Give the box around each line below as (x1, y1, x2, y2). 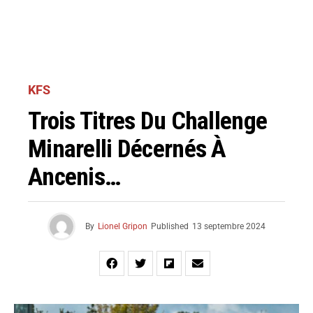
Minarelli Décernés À (28, 134, 226, 163)
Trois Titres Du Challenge (28, 106, 268, 136)
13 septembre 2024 (192, 221, 265, 231)
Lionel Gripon (98, 221, 147, 231)
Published (151, 221, 189, 231)
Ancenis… (28, 162, 121, 191)
